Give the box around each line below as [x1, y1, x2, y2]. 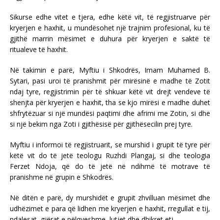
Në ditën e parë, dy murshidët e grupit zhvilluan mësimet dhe [10, 192, 210, 202]
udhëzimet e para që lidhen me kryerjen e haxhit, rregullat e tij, [10, 203, 210, 213]
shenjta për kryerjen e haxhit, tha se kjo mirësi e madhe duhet [10, 97, 210, 107]
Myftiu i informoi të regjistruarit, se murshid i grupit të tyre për [10, 139, 210, 149]
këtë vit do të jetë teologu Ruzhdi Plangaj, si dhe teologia [10, 150, 210, 160]
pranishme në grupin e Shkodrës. [10, 172, 113, 182]
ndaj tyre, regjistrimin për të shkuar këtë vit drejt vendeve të [10, 86, 210, 96]
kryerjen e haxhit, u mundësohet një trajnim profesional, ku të [10, 23, 210, 32]
